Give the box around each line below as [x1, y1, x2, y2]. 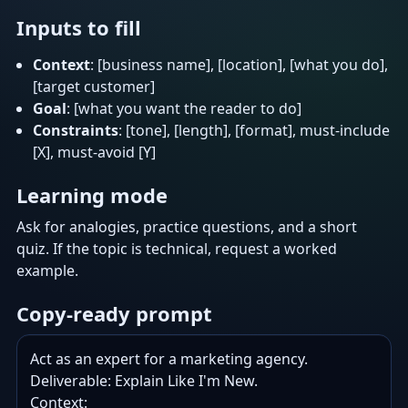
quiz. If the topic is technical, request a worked [16, 239, 337, 259]
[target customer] [33, 76, 155, 97]
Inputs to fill [16, 14, 141, 41]
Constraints [33, 120, 118, 140]
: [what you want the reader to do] [66, 98, 301, 118]
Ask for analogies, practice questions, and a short [16, 217, 357, 237]
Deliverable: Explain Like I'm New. [30, 371, 258, 391]
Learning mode [16, 181, 168, 209]
